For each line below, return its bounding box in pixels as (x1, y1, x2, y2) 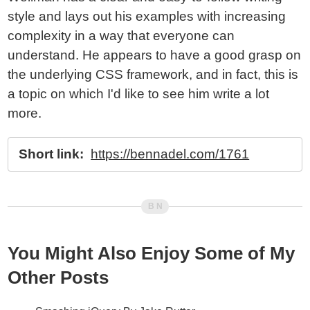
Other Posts (8, 268, 109, 287)
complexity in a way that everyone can (8, 28, 235, 43)
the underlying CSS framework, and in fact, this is (8, 67, 299, 82)
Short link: (19, 147, 84, 161)
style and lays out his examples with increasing (8, 9, 286, 24)
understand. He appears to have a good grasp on (8, 48, 302, 62)
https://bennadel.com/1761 (91, 147, 250, 161)
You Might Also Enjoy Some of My (8, 244, 295, 263)
